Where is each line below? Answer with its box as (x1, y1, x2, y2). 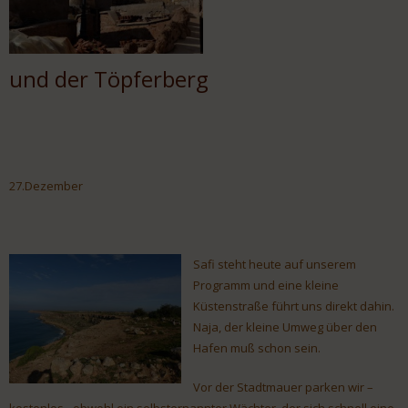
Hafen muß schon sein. (193, 340, 321, 357)
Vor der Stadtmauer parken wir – (193, 379, 373, 396)
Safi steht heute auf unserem (193, 256, 356, 273)
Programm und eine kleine (193, 277, 339, 294)
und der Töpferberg (9, 63, 209, 94)
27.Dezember (9, 178, 83, 195)
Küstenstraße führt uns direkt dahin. (193, 298, 394, 315)
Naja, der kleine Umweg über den (193, 319, 377, 336)
